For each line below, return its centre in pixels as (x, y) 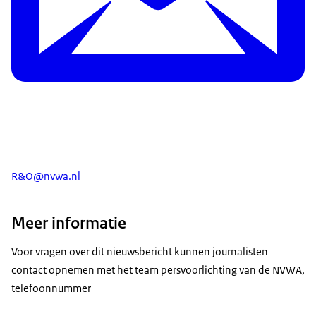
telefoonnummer (51, 288)
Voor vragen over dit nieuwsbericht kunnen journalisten (140, 252)
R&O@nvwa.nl (46, 176)
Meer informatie (69, 223)
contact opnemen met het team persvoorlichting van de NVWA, (158, 270)
